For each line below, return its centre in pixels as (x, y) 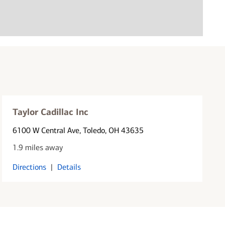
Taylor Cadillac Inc (51, 112)
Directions (30, 167)
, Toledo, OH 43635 (112, 130)
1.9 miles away (38, 147)
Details (69, 167)
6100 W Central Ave (46, 130)
